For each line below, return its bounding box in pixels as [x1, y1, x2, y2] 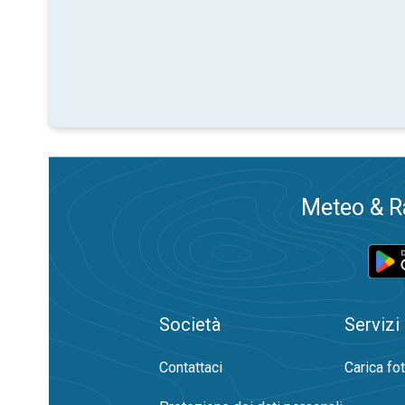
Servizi [344, 314, 400, 335]
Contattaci [159, 359, 222, 376]
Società [159, 314, 221, 335]
